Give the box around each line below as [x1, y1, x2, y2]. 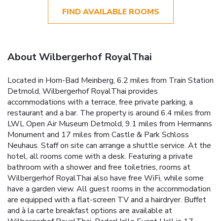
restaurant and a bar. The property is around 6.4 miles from [7, 107, 211, 118]
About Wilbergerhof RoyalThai [7, 50, 152, 64]
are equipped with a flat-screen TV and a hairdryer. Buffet [7, 194, 206, 205]
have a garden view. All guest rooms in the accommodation [7, 183, 211, 194]
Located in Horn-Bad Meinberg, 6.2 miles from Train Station [7, 74, 214, 86]
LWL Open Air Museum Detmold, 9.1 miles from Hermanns [7, 118, 212, 129]
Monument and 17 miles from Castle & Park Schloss [7, 129, 189, 140]
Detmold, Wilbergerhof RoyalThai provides [7, 85, 158, 97]
